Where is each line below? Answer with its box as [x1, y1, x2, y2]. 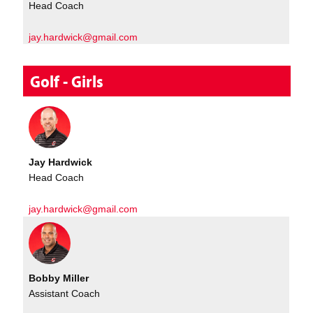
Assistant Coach [29, 288, 101, 300]
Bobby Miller [29, 272, 89, 284]
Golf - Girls [30, 71, 104, 92]
